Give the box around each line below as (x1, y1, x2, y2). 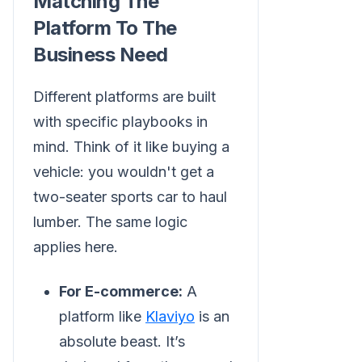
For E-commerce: (59, 283, 183, 301)
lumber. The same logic (33, 213, 187, 231)
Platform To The (33, 16, 177, 40)
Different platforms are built (33, 88, 216, 106)
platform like (59, 308, 145, 326)
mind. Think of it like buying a (33, 138, 229, 156)
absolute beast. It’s (59, 333, 185, 351)
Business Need (33, 43, 168, 67)
